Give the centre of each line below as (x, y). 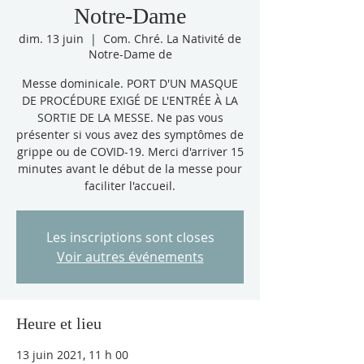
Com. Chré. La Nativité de (172, 39)
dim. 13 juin (51, 39)
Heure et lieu (59, 323)
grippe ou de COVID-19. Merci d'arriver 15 (130, 152)
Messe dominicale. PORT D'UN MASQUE (130, 83)
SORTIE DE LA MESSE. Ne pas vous (130, 117)
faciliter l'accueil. (130, 186)
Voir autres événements (130, 257)
